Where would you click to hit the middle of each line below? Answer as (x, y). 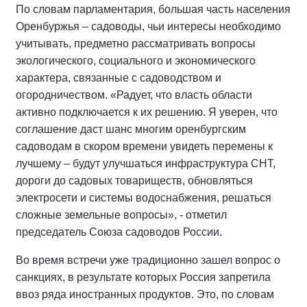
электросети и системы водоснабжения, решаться (144, 198)
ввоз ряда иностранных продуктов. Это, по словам (145, 294)
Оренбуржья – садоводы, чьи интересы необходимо (148, 26)
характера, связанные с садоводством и (119, 78)
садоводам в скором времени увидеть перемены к (144, 146)
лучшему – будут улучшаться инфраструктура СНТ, (146, 163)
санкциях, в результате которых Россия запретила (143, 277)
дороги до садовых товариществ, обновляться (134, 181)
